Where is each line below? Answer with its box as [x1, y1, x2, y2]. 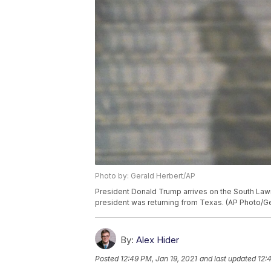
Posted [95, 254, 120, 264]
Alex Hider [136, 234, 179, 246]
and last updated [200, 254, 256, 264]
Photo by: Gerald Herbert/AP [95, 171, 195, 181]
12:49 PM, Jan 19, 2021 [120, 254, 197, 264]
